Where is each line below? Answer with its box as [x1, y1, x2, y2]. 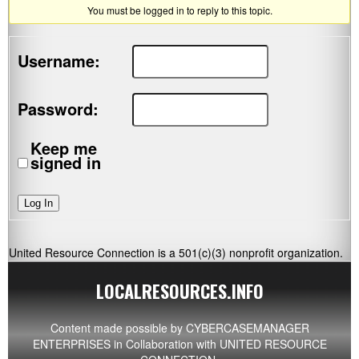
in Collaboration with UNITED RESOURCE [110, 336, 327, 353]
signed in [30, 151, 101, 174]
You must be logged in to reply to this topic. [87, 3, 272, 17]
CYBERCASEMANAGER [185, 320, 309, 337]
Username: [18, 49, 100, 73]
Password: [18, 97, 99, 121]
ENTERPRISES [32, 336, 111, 353]
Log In [24, 197, 53, 210]
